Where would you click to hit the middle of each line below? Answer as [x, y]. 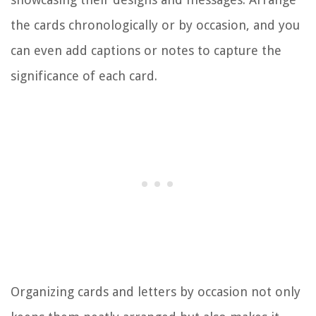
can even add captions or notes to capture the [146, 50]
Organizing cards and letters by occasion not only [156, 291]
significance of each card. [84, 75]
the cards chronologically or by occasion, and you [155, 25]
